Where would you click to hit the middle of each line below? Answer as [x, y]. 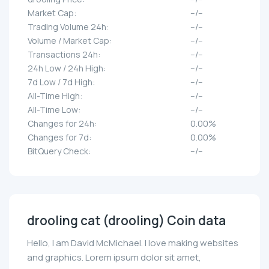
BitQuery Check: [59, 151]
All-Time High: [55, 96]
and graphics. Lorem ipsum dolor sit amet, [114, 258]
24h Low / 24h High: [67, 68]
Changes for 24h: [62, 124]
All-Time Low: [54, 110]
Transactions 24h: [64, 55]
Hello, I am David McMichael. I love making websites [133, 243]
